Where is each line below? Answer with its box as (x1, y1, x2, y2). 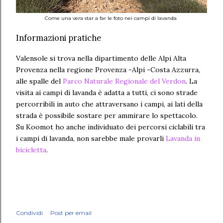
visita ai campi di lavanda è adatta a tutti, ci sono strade (16, 88, 198, 97)
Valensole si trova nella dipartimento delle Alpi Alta (16, 54, 186, 63)
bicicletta (16, 145, 46, 154)
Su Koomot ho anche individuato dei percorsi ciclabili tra (16, 122, 205, 131)
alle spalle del (16, 77, 63, 86)
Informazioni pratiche (16, 32, 103, 43)
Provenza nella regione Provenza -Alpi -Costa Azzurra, (16, 65, 200, 74)
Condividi (16, 209, 43, 217)
